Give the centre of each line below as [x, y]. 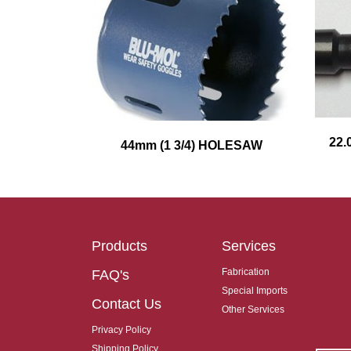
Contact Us [127, 304]
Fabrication [246, 272]
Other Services [253, 310]
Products [119, 246]
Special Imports [255, 291]
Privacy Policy [121, 330]
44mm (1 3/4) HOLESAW [192, 146]
